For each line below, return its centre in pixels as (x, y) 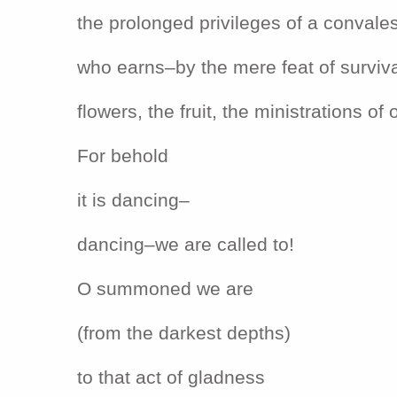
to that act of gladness (171, 377)
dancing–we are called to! (186, 244)
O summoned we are (165, 288)
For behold (123, 156)
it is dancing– (133, 200)
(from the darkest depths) (184, 333)
